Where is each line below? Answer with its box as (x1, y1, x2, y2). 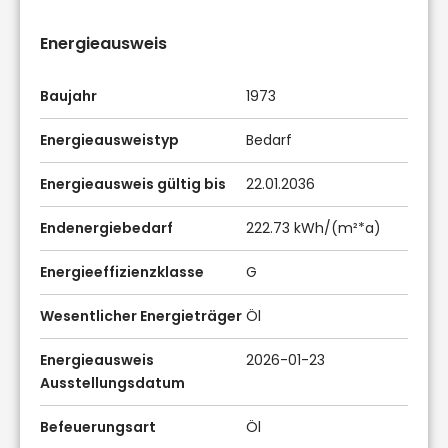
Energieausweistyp (40, 129, 179, 150)
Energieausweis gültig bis (40, 173, 226, 194)
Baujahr (40, 85, 97, 106)
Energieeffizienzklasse (40, 261, 204, 282)
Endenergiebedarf (40, 217, 173, 238)
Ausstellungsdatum (40, 372, 185, 393)
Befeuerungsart (40, 416, 156, 437)
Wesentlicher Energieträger (40, 305, 242, 326)
